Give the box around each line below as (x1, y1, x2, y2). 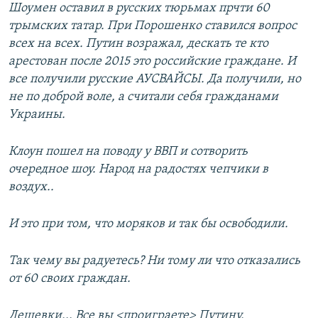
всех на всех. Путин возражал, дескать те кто (9, 37, 268, 51)
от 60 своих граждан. (9, 272, 131, 286)
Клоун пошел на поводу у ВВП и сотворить (9, 145, 248, 159)
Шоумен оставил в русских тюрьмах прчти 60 (9, 1, 270, 16)
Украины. (9, 108, 65, 122)
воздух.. (9, 180, 54, 194)
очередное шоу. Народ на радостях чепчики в (9, 163, 268, 177)
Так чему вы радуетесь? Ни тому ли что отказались (9, 254, 300, 268)
